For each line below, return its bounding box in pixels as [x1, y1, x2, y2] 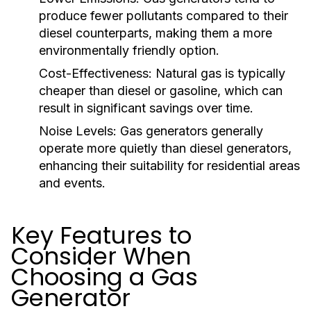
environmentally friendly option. [39, 43, 219, 58]
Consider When [11, 239, 191, 273]
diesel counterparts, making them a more [39, 26, 272, 40]
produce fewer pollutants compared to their [39, 8, 288, 23]
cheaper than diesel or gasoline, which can [39, 83, 283, 98]
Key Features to [11, 219, 192, 252]
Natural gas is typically [152, 66, 285, 81]
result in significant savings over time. [39, 101, 253, 115]
